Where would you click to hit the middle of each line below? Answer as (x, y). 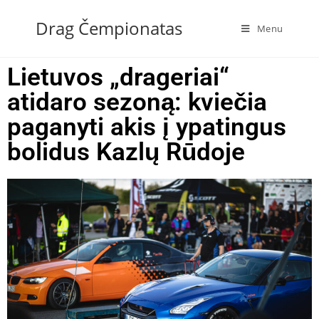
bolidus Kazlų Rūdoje (126, 152)
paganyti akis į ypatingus (147, 127)
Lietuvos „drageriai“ (118, 77)
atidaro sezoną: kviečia (137, 102)
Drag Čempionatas (109, 28)
